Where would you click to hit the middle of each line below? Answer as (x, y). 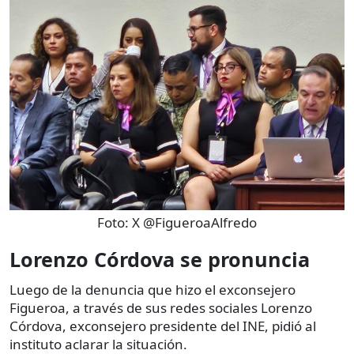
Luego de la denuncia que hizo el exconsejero (153, 289)
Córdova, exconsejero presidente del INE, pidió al (163, 326)
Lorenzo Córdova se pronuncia (160, 259)
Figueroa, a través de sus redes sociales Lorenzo (161, 307)
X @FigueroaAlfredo (194, 222)
